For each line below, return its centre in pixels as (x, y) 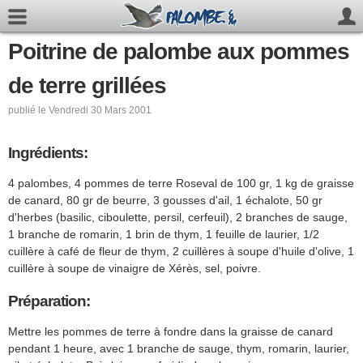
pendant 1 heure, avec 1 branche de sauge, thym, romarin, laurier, (179, 348)
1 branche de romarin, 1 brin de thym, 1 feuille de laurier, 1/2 (164, 235)
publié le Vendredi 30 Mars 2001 (80, 110)
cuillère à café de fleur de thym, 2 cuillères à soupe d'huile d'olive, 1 (181, 252)
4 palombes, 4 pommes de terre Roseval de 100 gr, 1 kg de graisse (181, 184)
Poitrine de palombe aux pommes (179, 51)
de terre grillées (87, 85)
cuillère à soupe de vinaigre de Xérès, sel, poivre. (135, 269)
